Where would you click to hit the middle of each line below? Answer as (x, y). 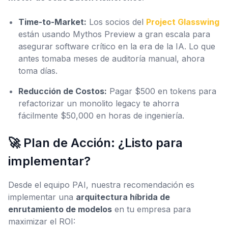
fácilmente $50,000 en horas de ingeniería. (101, 116)
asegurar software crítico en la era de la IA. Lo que (117, 46)
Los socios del (116, 22)
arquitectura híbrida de (123, 197)
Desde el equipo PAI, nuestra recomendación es (101, 185)
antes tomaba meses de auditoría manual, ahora (111, 59)
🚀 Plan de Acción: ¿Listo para (95, 143)
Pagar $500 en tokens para (162, 91)
